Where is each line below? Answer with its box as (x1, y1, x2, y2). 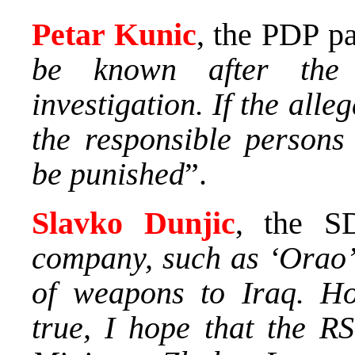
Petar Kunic (32, 17, 197, 53)
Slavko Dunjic (32, 205, 235, 242)
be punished (32, 156, 185, 193)
